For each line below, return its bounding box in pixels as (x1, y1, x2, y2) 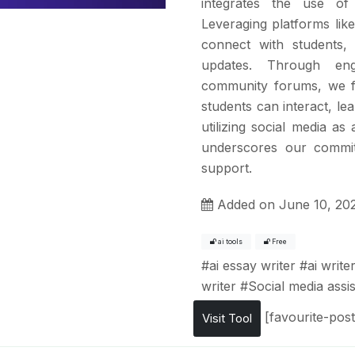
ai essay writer (209, 257, 296, 273)
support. (201, 159, 252, 176)
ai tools (216, 237, 242, 246)
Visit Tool (202, 310, 252, 326)
